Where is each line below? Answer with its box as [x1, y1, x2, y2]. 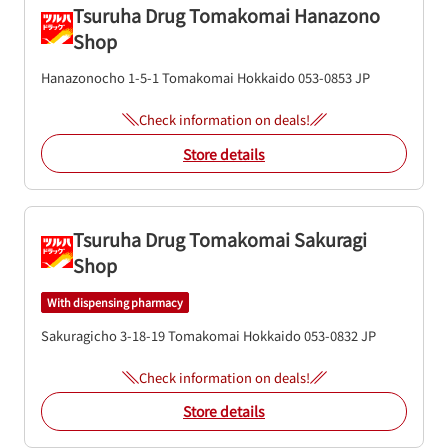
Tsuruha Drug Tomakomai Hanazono [73, 2, 380, 28]
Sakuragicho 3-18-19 [41, 325, 165, 345]
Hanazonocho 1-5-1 [41, 68, 159, 87]
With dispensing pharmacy [47, 294, 183, 311]
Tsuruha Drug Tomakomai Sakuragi [73, 226, 367, 252]
